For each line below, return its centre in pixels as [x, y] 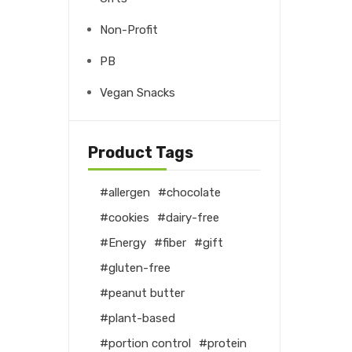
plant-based [142, 318]
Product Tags [141, 152]
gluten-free [139, 268]
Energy [127, 242]
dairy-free [192, 217]
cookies [129, 217]
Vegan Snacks [137, 92]
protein [227, 343]
